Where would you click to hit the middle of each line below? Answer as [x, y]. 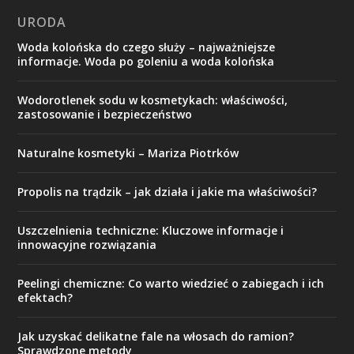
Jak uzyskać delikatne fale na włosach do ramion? [156, 337]
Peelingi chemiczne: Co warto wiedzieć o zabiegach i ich [171, 284]
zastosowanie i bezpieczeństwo [105, 115]
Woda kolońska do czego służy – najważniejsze [147, 47]
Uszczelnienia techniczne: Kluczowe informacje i [151, 231]
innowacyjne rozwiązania [87, 245]
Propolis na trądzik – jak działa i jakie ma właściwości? [168, 192]
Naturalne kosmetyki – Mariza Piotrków [128, 153]
